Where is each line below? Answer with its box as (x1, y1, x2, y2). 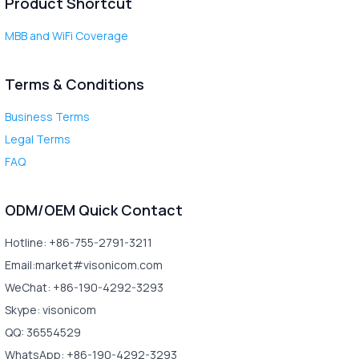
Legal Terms (4, 131, 71, 147)
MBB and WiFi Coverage (4, 27, 128, 43)
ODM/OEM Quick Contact (4, 200, 183, 220)
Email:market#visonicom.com (4, 256, 163, 272)
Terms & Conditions (4, 74, 144, 94)
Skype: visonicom (4, 301, 96, 317)
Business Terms (4, 108, 90, 124)
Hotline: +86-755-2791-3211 (4, 234, 152, 250)
